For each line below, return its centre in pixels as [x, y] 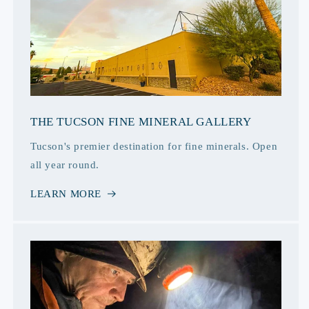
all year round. [65, 165]
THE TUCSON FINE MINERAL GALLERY [141, 122]
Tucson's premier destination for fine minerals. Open [154, 147]
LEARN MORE [66, 194]
